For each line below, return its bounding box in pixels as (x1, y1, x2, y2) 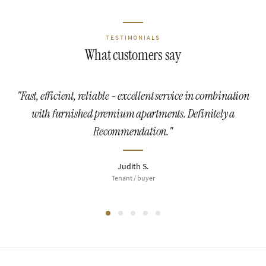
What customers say (85, 45, 181, 65)
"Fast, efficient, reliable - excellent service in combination (17, 88, 249, 104)
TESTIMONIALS (105, 33, 161, 42)
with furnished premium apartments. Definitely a (31, 106, 235, 122)
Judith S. (118, 161, 148, 172)
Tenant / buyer (111, 173, 155, 183)
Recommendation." (93, 123, 173, 140)
